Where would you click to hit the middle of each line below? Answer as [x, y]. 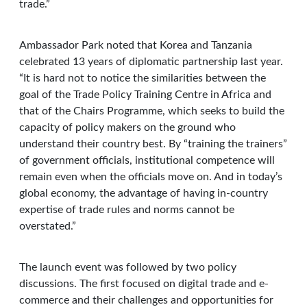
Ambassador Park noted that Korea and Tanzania [136, 45]
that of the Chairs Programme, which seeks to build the [152, 111]
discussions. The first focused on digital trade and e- [144, 284]
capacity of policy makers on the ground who [127, 127]
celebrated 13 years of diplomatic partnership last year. [151, 62]
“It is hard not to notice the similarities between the [143, 78]
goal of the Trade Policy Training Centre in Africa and [145, 95]
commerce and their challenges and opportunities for [146, 300]
